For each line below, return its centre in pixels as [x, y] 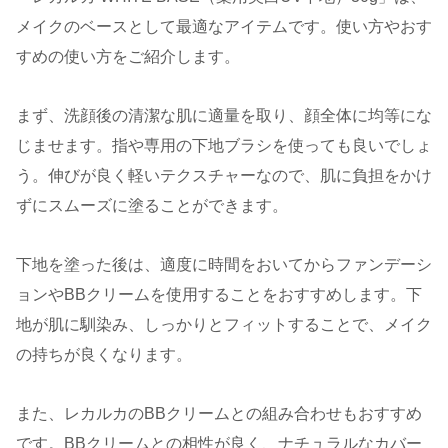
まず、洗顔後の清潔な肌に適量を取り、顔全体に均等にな [224, 116]
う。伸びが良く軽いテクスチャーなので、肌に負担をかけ [224, 176]
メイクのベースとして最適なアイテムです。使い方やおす [224, 27]
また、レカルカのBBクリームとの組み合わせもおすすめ [219, 413]
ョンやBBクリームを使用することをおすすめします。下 [219, 295]
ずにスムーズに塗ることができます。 [152, 206]
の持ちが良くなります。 [104, 355]
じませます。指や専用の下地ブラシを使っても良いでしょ [224, 146]
